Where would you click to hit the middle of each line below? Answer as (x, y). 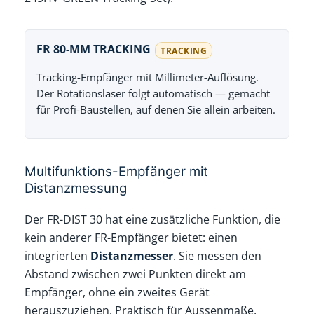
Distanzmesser (132, 255)
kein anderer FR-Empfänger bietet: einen (131, 237)
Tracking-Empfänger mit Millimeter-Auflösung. (148, 77)
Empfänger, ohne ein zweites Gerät (117, 292)
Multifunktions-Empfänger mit (117, 172)
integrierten (58, 255)
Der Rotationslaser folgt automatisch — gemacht (153, 94)
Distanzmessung (76, 189)
